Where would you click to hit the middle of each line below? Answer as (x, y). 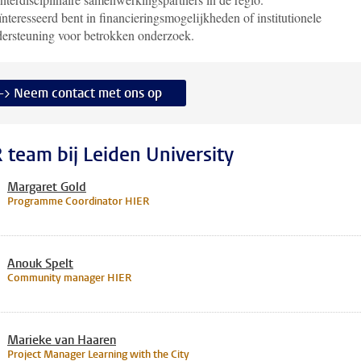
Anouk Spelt (40, 263)
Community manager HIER (69, 278)
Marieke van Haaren (62, 340)
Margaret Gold (47, 187)
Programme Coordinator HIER (78, 201)
